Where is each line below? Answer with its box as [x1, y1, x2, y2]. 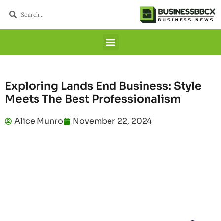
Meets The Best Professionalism [5, 92, 181, 106]
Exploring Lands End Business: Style [5, 79, 202, 93]
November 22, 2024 [73, 116, 152, 127]
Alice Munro [14, 116, 63, 127]
